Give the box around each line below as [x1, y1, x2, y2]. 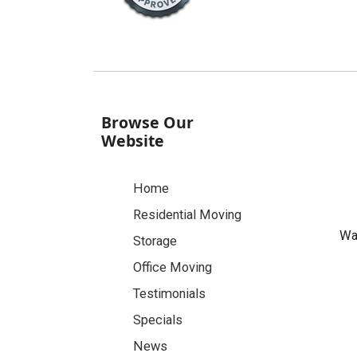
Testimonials [133, 286, 206, 301]
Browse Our [101, 112, 194, 133]
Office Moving [133, 260, 212, 275]
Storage [133, 233, 177, 249]
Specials [133, 312, 182, 328]
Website [101, 130, 164, 151]
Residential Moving [133, 207, 241, 222]
